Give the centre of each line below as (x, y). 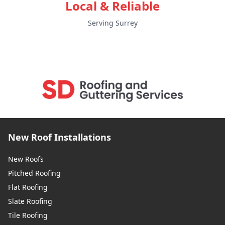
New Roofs (26, 159)
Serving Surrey (113, 23)
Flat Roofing (28, 187)
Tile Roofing (28, 215)
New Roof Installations (60, 137)
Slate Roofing (30, 201)
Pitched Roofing (34, 173)
